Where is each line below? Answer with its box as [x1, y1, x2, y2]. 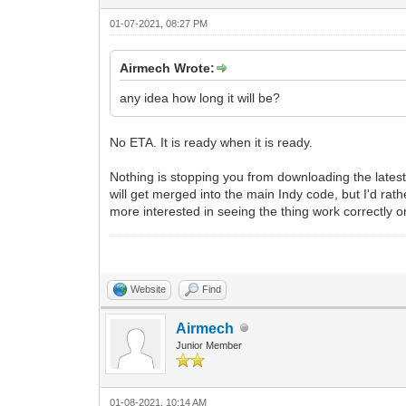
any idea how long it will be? [120, 90, 281, 105]
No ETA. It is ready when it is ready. [110, 134, 314, 150]
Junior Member [176, 339, 243, 351]
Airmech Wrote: [120, 60, 216, 75]
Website [130, 283, 167, 295]
